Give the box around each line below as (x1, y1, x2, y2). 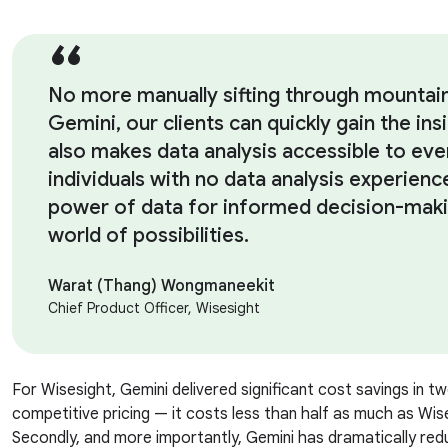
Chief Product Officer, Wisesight (48, 299, 261, 318)
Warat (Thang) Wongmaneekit (48, 276, 276, 297)
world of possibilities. (48, 223, 250, 249)
